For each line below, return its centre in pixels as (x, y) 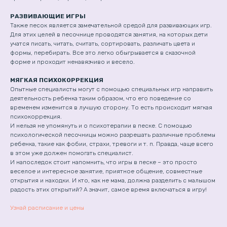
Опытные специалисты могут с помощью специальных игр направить (111, 89)
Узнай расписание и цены (47, 208)
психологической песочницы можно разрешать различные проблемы (113, 135)
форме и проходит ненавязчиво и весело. (72, 62)
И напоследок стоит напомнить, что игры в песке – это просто (104, 162)
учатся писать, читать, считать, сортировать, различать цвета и (103, 44)
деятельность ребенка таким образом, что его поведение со (101, 98)
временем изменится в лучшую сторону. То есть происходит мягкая (111, 107)
